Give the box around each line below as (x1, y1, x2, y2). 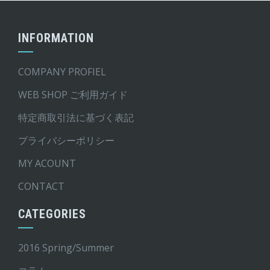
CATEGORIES (18, 206, 86, 221)
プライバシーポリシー (18, 133, 115, 147)
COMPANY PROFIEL (18, 64, 106, 78)
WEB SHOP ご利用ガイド (18, 87, 128, 101)
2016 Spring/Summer (18, 240, 114, 254)
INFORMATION (18, 30, 94, 45)
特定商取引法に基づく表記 (18, 110, 134, 124)
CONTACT (18, 179, 64, 193)
